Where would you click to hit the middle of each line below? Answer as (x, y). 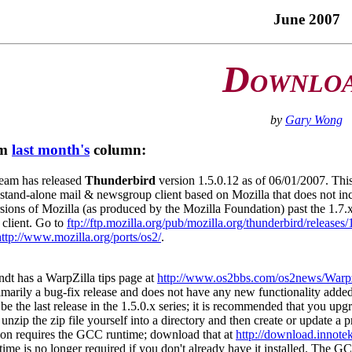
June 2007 (306, 19)
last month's (51, 150)
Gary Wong (314, 119)
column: (118, 150)
